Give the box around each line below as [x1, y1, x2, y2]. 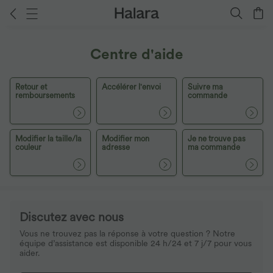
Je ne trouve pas [188, 134, 246, 143]
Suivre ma [188, 82, 224, 91]
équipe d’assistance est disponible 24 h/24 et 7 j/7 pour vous [19, 238, 252, 248]
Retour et [15, 82, 47, 91]
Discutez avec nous [19, 210, 124, 224]
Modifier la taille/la [15, 134, 82, 143]
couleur [15, 143, 41, 152]
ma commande [188, 143, 241, 152]
